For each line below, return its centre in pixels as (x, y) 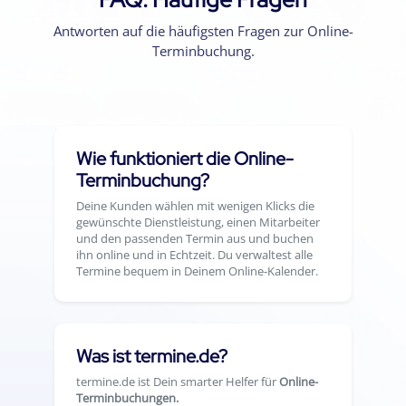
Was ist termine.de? (152, 357)
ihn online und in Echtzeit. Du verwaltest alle (194, 256)
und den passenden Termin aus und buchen (195, 239)
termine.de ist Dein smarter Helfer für (178, 382)
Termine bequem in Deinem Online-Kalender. (197, 272)
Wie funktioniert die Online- (185, 159)
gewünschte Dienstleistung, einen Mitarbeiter (198, 223)
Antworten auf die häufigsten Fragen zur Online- (203, 31)
